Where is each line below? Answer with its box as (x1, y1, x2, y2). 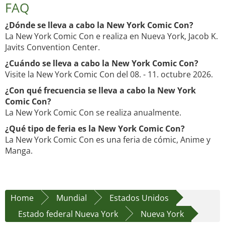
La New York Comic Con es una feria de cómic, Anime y (5, 134, 210, 146)
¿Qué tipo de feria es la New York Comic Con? (5, 123, 185, 135)
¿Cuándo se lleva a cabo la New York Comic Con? (5, 58, 198, 69)
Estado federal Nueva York (18, 208, 118, 220)
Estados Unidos (109, 192, 169, 204)
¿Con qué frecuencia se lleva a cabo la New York (5, 85, 196, 96)
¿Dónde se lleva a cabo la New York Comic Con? (5, 20, 193, 31)
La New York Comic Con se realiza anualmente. (5, 107, 181, 119)
